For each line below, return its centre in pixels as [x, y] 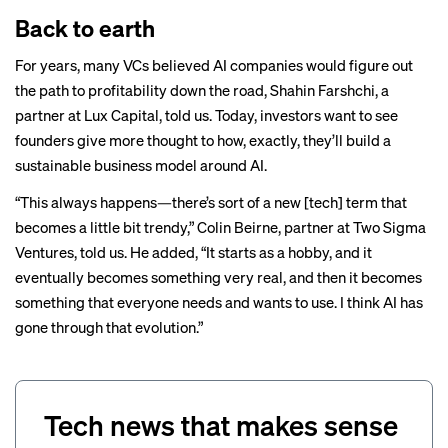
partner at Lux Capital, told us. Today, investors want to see [206, 115]
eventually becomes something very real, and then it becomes [218, 277]
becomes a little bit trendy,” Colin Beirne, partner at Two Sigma [220, 227]
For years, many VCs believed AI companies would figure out [214, 65]
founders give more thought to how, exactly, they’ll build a [203, 140]
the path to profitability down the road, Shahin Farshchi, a [202, 90]
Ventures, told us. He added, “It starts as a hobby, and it [193, 252]
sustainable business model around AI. [141, 165]
